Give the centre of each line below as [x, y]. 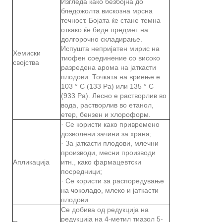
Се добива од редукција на [105, 209]
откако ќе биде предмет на [105, 29]
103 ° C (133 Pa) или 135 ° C [107, 86]
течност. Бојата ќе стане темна [111, 20]
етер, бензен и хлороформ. [106, 114]
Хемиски [27, 53]
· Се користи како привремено [110, 124]
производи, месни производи [108, 152]
